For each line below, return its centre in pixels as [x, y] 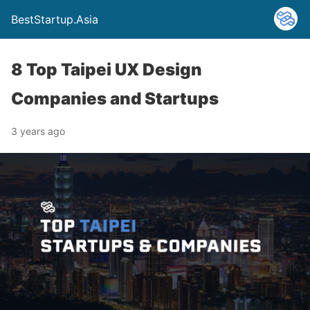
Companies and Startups [115, 99]
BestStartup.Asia [55, 19]
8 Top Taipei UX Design [107, 70]
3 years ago [38, 131]
